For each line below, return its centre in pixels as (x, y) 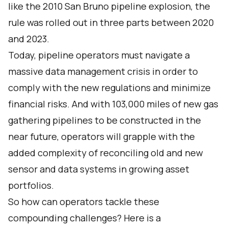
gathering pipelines (50, 120)
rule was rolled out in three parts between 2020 (111, 22)
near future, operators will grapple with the (102, 136)
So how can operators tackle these (84, 202)
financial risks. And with (60, 104)
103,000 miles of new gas (165, 104)
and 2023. (29, 39)
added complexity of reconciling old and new (106, 153)
